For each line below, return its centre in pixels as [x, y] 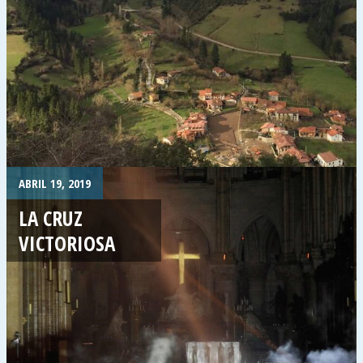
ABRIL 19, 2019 [55, 183]
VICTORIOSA [67, 243]
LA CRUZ [51, 218]
